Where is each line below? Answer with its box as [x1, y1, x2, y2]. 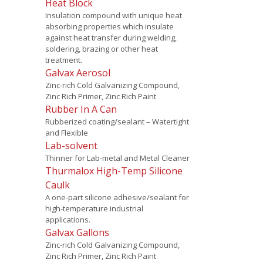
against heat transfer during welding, [45, 32, 177, 43]
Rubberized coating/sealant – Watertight [45, 116, 189, 127]
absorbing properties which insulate [45, 21, 174, 32]
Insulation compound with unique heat [45, 9, 182, 21]
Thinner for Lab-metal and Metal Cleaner [45, 152, 190, 163]
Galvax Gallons [45, 225, 109, 239]
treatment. [45, 54, 82, 65]
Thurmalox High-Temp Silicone [45, 164, 183, 177]
